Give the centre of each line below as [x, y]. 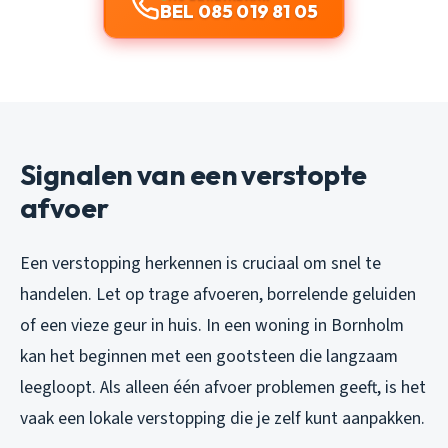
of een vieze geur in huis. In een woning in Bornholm [212, 326]
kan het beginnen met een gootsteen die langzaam [209, 357]
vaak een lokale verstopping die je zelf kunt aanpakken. [222, 419]
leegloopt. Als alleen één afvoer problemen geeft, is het [223, 388]
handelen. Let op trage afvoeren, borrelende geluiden [218, 295]
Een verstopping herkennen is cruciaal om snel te [200, 264]
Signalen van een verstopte [193, 175]
